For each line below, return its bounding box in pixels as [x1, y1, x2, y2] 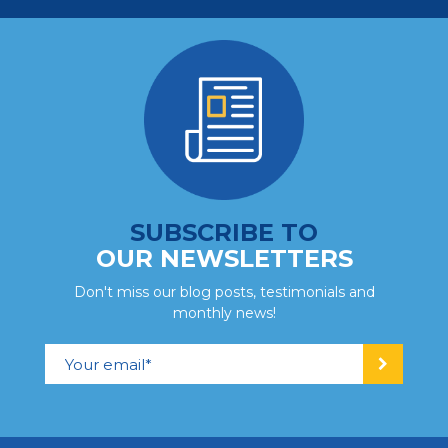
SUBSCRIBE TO [130, 218, 318, 248]
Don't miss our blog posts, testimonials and [73, 283, 375, 302]
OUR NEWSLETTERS [95, 244, 353, 274]
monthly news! [172, 304, 276, 323]
